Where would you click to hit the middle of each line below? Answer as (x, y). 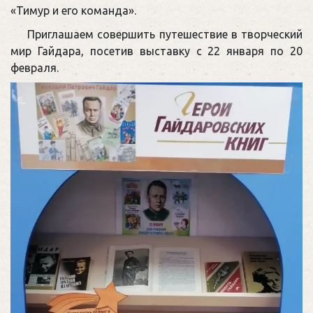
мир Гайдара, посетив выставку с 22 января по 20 (156, 51)
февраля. (35, 67)
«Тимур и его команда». (73, 10)
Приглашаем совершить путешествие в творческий (165, 34)
